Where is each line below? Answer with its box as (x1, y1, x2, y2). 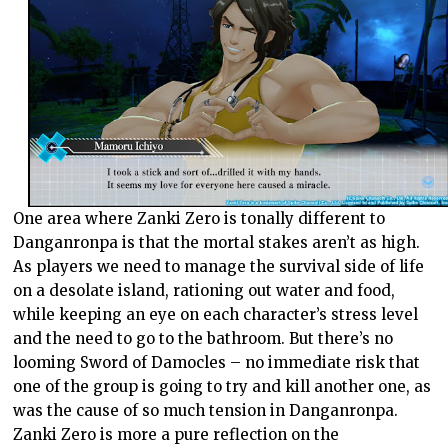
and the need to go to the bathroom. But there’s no (13, 328, 394, 348)
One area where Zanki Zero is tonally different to (13, 208, 386, 228)
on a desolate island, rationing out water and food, (13, 280, 396, 300)
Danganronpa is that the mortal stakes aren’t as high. (13, 232, 421, 252)
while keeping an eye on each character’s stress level (13, 304, 419, 324)
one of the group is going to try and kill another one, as (13, 376, 432, 396)
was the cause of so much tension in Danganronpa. (13, 400, 399, 420)
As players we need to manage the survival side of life (13, 256, 425, 276)
